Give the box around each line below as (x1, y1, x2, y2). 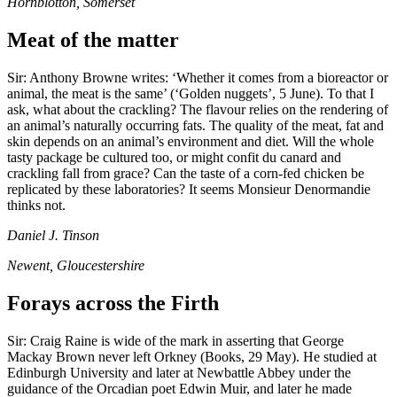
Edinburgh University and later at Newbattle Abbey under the (7, 364, 351, 380)
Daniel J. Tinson (7, 228, 99, 244)
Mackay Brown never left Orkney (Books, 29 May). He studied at (7, 348, 377, 364)
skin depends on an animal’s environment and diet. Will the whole (7, 134, 374, 150)
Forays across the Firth (7, 292, 219, 315)
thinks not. (7, 198, 66, 214)
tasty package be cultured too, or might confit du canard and (7, 150, 341, 166)
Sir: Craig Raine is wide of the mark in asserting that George (7, 332, 344, 348)
